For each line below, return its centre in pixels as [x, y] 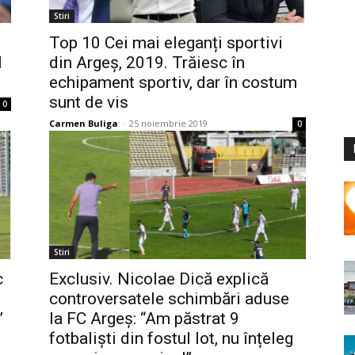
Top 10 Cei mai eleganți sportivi [166, 43]
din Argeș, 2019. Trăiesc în [147, 63]
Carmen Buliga [84, 123]
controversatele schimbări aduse [169, 299]
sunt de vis [89, 102]
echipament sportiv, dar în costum [173, 82]
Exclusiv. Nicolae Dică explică [159, 279]
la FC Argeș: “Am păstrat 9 [144, 319]
